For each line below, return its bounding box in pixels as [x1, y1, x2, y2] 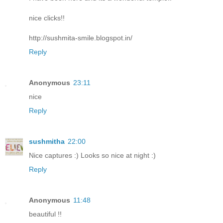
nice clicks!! [29, 13, 65, 22]
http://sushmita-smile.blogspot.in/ [29, 33, 132, 42]
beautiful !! [29, 210, 62, 218]
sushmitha [29, 137, 65, 145]
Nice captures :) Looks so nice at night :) [29, 151, 156, 159]
